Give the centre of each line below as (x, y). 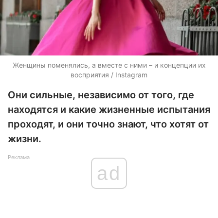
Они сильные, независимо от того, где (101, 95)
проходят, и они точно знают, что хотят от (108, 124)
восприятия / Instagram (109, 75)
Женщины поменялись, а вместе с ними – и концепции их (109, 65)
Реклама (19, 157)
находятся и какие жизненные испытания (109, 109)
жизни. (25, 139)
